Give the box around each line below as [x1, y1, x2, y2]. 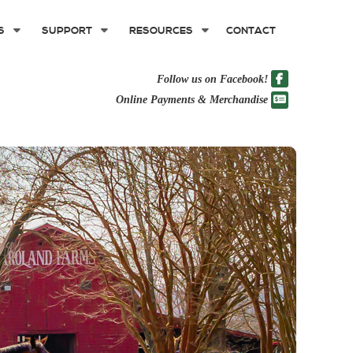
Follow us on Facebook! [156, 73, 268, 85]
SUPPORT [42, 24, 92, 37]
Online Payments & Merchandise [115, 94, 268, 106]
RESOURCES [129, 24, 193, 37]
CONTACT [226, 24, 276, 37]
